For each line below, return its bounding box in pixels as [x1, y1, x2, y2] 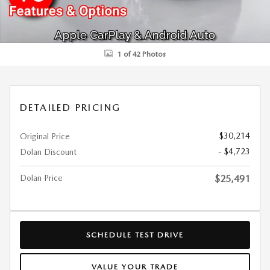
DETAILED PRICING [20, 102, 121, 113]
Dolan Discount [20, 147, 77, 157]
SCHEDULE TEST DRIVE [86, 230, 184, 239]
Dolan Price [20, 173, 63, 183]
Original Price [20, 131, 70, 141]
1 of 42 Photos [118, 49, 166, 58]
